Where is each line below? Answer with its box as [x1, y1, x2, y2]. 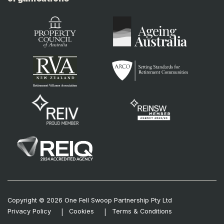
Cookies [69, 207, 94, 215]
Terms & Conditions [112, 207, 172, 215]
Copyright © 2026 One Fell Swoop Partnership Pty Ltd [7, 196, 172, 204]
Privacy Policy [7, 207, 51, 215]
